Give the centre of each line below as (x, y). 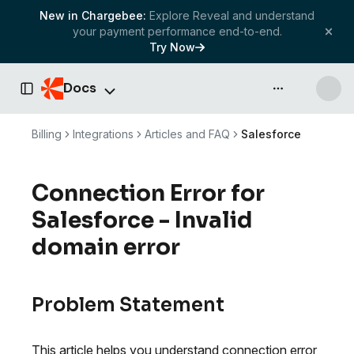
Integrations (103, 134)
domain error (106, 247)
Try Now (172, 47)
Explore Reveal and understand (232, 15)
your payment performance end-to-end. (177, 31)
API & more (304, 93)
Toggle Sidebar (63, 95)
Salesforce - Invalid (142, 220)
